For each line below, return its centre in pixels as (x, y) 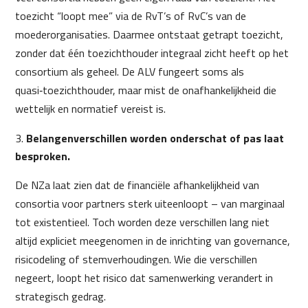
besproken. (43, 156)
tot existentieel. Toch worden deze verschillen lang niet (143, 222)
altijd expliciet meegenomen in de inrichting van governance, (153, 241)
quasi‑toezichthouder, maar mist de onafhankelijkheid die (146, 90)
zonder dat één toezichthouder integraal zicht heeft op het (152, 53)
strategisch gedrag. (61, 296)
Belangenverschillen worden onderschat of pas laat (155, 138)
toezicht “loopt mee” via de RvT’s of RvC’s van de (131, 16)
